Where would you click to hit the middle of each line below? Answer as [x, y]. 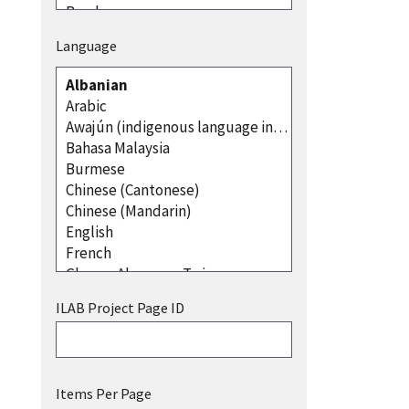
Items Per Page [104, 393]
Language [86, 45]
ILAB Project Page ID [120, 307]
